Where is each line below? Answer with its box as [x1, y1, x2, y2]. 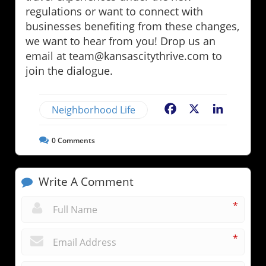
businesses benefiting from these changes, [26, 18, 239, 33]
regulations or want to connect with [26, 4, 203, 18]
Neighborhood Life [52, 103, 135, 116]
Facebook [178, 103, 221, 116]
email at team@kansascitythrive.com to [26, 48, 222, 63]
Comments [56, 135, 95, 145]
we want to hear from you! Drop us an [26, 33, 216, 48]
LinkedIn [226, 103, 263, 116]
